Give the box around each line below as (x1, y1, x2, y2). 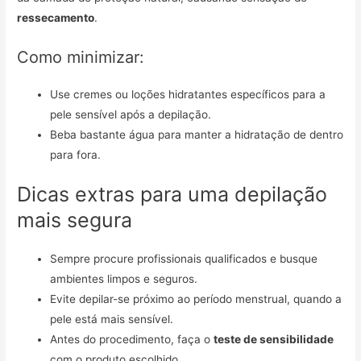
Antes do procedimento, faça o (50, 333, 214, 346)
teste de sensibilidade (214, 333, 334, 346)
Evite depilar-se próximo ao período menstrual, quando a (50, 293, 342, 306)
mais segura (17, 208, 133, 233)
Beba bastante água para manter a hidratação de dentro (50, 127, 344, 141)
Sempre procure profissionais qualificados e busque (50, 252, 318, 266)
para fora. (50, 147, 102, 161)
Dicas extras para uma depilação (17, 182, 328, 207)
